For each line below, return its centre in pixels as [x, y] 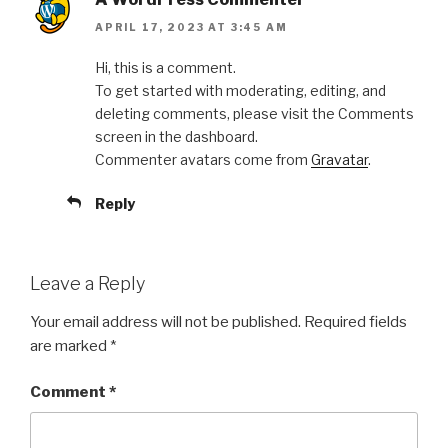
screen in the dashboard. [176, 137]
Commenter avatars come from [203, 160]
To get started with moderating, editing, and [240, 91]
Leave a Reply [87, 284]
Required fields [355, 321]
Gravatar [339, 160]
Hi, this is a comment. [165, 68]
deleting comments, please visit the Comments [254, 114]
